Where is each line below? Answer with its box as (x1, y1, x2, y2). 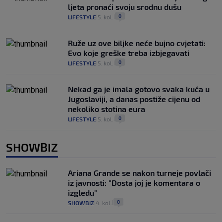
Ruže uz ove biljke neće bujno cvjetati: (68, 38, 206, 48)
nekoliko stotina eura (68, 104, 145, 113)
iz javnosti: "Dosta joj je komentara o (68, 177, 200, 187)
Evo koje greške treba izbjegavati (68, 48, 189, 57)
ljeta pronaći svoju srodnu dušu (68, 1, 181, 11)
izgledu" (68, 187, 97, 197)
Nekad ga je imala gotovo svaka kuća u (68, 84, 210, 94)
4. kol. (96, 199, 112, 206)
